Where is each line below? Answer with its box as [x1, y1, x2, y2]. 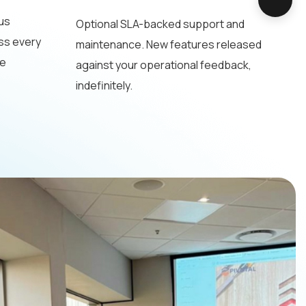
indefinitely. [75, 78, 133, 94]
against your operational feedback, [75, 57, 251, 73]
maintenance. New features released [75, 37, 262, 53]
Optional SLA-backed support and [75, 16, 245, 32]
